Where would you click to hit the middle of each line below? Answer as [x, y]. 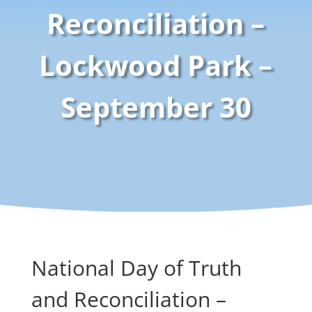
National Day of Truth [136, 268]
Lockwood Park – [156, 65]
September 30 [156, 107]
